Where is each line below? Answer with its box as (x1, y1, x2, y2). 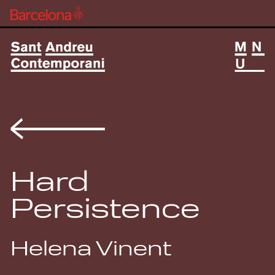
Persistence (10, 198, 201, 225)
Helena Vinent (10, 240, 172, 260)
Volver (104, 119, 133, 130)
